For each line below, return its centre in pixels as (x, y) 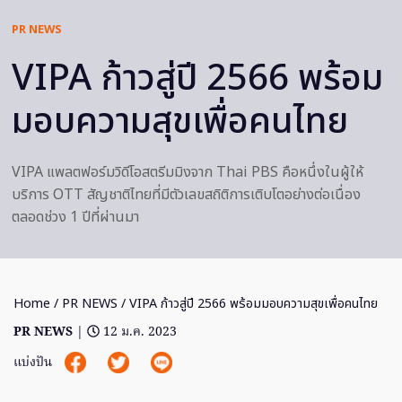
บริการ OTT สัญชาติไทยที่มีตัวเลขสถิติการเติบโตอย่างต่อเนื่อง (186, 195)
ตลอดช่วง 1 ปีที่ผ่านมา (75, 218)
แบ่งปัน (35, 363)
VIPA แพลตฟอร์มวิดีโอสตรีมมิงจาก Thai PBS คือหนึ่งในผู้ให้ (188, 173)
